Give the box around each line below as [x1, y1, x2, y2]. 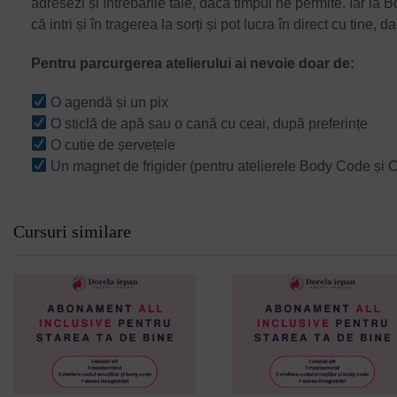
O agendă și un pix [47, 94, 169, 110]
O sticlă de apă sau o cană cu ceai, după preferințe [47, 115, 369, 131]
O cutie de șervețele [47, 136, 176, 152]
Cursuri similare [13, 221, 131, 241]
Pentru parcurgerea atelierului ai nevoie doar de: [31, 55, 354, 71]
